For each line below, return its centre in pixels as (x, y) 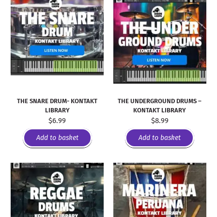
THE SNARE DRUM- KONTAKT (57, 101)
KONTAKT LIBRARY (160, 110)
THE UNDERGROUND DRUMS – (160, 101)
